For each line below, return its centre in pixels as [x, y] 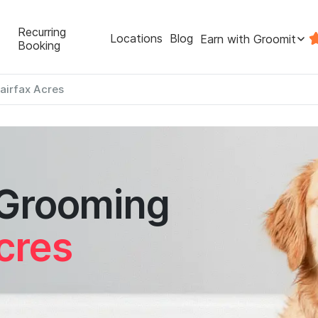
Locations [136, 38]
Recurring [42, 32]
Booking [39, 45]
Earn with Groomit [248, 39]
